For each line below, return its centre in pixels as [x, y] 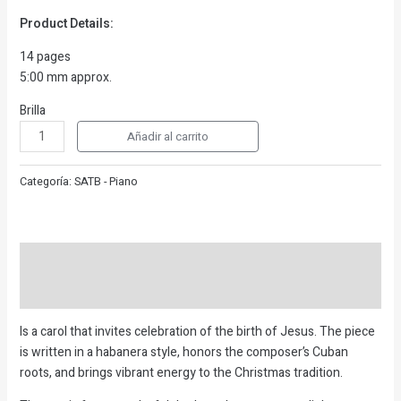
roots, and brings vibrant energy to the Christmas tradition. [181, 372]
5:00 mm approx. [65, 78]
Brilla [32, 111]
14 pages [45, 57]
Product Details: [66, 24]
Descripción [55, 259]
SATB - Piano [106, 181]
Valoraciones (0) [68, 292]
